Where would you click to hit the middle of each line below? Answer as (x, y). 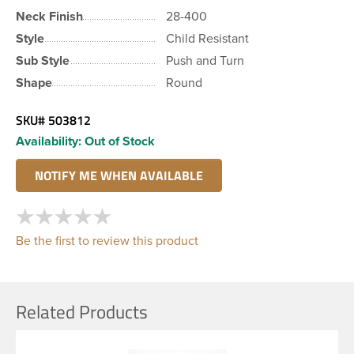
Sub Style (43, 60)
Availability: (49, 141)
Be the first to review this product (107, 241)
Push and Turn (205, 60)
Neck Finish (49, 16)
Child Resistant (207, 38)
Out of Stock (120, 141)
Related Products (82, 311)
